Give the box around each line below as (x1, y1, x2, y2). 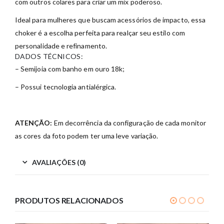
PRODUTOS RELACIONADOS (15, 195, 123, 205)
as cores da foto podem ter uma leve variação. (15, 131, 158, 140)
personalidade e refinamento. (15, 41, 107, 50)
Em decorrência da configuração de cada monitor (52, 118, 206, 127)
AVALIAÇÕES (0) (32, 158, 86, 167)
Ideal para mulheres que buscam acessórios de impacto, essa (15, 15, 206, 24)
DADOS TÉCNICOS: (15, 52, 83, 61)
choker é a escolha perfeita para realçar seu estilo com (15, 28, 185, 37)
